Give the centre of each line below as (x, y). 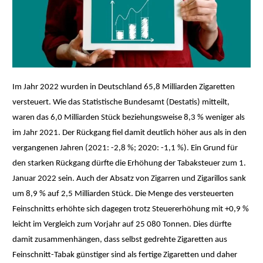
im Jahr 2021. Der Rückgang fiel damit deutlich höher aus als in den (130, 133)
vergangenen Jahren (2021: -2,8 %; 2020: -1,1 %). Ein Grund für (125, 149)
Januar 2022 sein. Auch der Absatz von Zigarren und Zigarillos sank (129, 179)
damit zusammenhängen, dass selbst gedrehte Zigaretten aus (120, 240)
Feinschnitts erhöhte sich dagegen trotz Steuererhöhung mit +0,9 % (131, 210)
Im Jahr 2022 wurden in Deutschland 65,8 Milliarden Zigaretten (124, 87)
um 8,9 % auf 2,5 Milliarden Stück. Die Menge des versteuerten (123, 194)
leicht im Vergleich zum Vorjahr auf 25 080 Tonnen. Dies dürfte (122, 225)
